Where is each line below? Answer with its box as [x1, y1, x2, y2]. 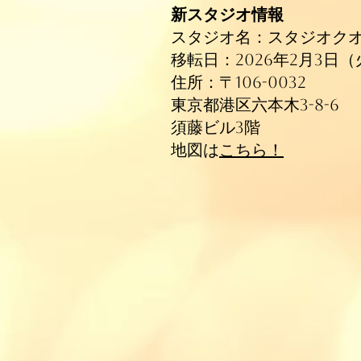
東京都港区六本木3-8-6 [171, 95, 339, 114]
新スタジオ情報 [171, 5, 284, 24]
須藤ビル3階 [171, 118, 260, 137]
